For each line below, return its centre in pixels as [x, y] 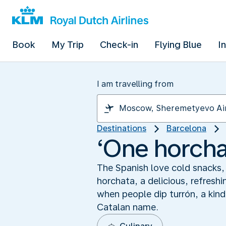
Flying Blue [178, 45]
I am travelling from [135, 84]
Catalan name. [128, 207]
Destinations [122, 128]
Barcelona [186, 128]
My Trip [68, 45]
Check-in [119, 45]
